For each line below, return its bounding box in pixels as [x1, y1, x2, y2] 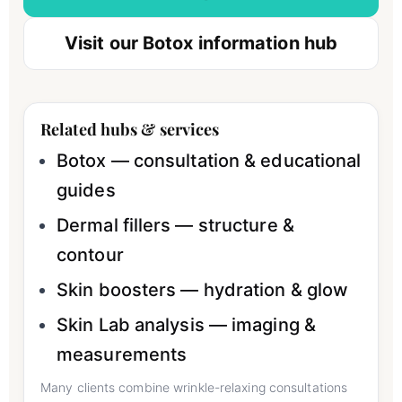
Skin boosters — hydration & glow [57, 279, 349, 301]
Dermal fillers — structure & [57, 214, 294, 237]
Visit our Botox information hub [64, 32, 338, 55]
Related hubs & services [40, 118, 220, 141]
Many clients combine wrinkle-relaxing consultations [40, 380, 348, 396]
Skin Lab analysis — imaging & [57, 314, 316, 336]
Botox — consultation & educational [57, 150, 362, 172]
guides [57, 179, 116, 202]
